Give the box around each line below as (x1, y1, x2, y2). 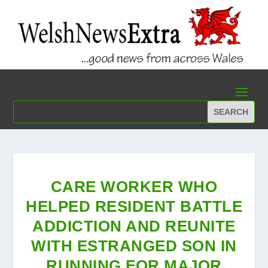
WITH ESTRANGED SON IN (31, 237, 237, 255)
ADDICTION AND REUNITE (32, 217, 236, 236)
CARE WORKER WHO (50, 178, 218, 196)
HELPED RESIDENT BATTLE (26, 197, 242, 216)
